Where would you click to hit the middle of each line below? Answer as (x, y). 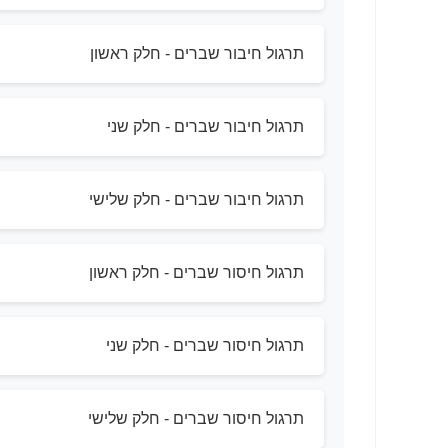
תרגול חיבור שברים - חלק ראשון (197, 54)
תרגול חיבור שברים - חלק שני (205, 127)
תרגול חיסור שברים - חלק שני (205, 346)
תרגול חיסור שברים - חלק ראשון (196, 273)
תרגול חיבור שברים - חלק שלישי (196, 200)
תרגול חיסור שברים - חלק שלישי (196, 419)
